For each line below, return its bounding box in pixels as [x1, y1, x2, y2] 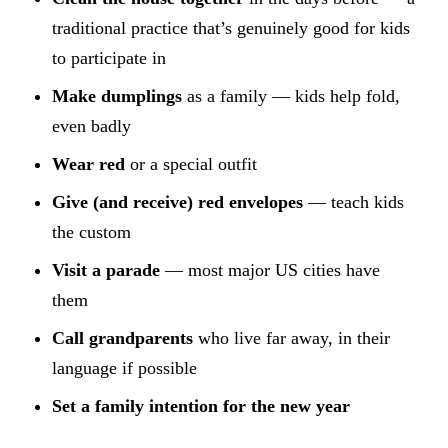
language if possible [52, 358, 197, 379]
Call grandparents [52, 328, 193, 349]
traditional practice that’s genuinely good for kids [52, 18, 410, 39]
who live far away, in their [193, 328, 390, 349]
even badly [52, 116, 131, 137]
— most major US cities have [160, 260, 380, 281]
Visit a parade [52, 260, 160, 281]
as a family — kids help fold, [182, 86, 400, 107]
